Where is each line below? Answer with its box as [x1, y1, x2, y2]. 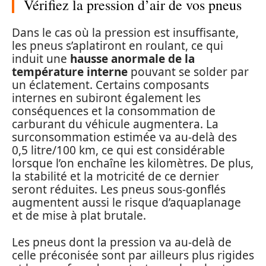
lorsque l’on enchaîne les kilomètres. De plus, [12, 156, 254, 172]
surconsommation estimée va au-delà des [12, 129, 237, 145]
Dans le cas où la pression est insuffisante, [12, 25, 239, 41]
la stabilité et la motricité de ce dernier [12, 169, 219, 185]
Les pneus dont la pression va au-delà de [12, 234, 232, 250]
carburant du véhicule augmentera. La [12, 116, 218, 132]
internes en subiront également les [12, 90, 201, 106]
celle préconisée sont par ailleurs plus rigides [12, 247, 254, 263]
